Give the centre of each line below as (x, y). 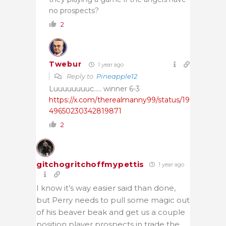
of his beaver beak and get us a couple (111, 212)
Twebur (65, 64)
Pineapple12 (117, 76)
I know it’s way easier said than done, (106, 188)
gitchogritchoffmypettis (91, 164)
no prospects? (74, 10)
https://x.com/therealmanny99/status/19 (119, 100)
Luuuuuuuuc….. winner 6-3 (94, 89)
